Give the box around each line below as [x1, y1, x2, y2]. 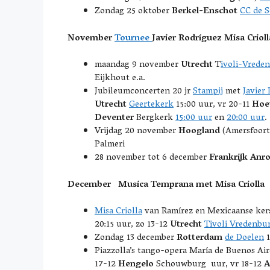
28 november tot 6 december [95, 149, 209, 166]
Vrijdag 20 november [95, 123, 178, 140]
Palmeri [95, 136, 125, 153]
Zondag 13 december [95, 230, 177, 246]
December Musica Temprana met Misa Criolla [67, 176, 265, 193]
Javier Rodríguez [152, 30, 224, 47]
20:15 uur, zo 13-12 [95, 216, 170, 233]
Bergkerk [134, 110, 175, 127]
